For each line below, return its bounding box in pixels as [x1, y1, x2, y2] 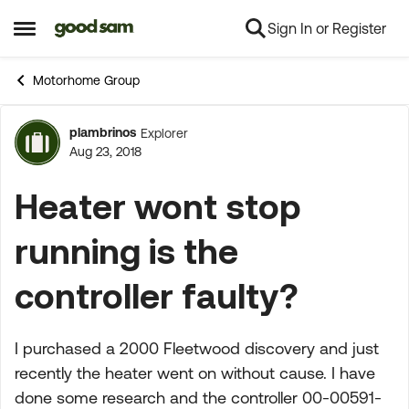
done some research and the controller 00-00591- [15, 388, 382, 407]
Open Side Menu [13, 26, 136, 45]
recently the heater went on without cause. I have [15, 363, 375, 383]
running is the [15, 231, 238, 270]
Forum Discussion [3, 129, 346, 176]
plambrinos [69, 125, 136, 140]
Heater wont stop [15, 186, 301, 225]
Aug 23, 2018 [69, 144, 142, 159]
